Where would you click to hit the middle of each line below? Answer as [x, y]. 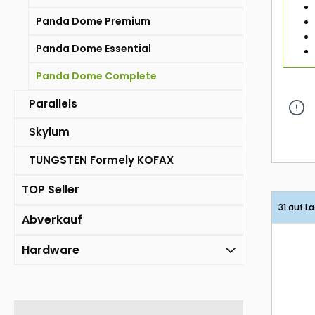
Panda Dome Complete [96, 76]
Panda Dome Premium [93, 21]
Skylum [49, 132]
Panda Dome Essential [94, 49]
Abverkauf [52, 220]
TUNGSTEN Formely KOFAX [101, 160]
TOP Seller [51, 190]
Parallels [53, 104]
